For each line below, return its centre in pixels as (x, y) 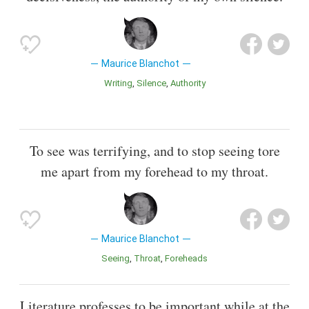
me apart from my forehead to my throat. (154, 172)
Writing (122, 83)
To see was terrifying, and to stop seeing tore (154, 151)
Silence (154, 83)
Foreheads (189, 259)
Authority (190, 83)
